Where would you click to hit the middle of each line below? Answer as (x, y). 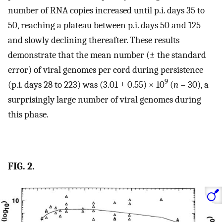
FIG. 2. (21, 166)
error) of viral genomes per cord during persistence (106, 70)
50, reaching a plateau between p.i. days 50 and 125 (104, 25)
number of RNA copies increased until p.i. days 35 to (106, 10)
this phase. (28, 114)
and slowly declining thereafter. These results (94, 40)
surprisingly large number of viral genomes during (105, 99)
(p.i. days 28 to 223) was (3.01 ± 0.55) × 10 (86, 84)
